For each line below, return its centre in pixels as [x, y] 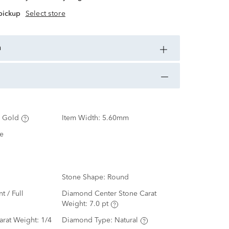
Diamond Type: [88, 221]
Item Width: [82, 118]
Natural [126, 221]
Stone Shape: [84, 178]
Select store [45, 14]
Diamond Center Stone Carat [109, 194]
